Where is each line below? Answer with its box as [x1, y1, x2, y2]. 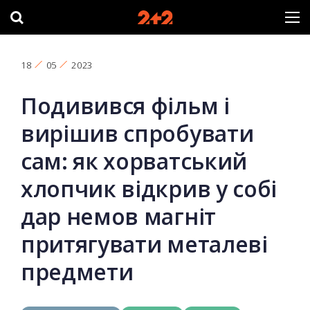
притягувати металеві [21, 229, 268, 259]
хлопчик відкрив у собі [21, 174, 277, 203]
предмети [21, 257, 134, 286]
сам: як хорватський [21, 146, 247, 176]
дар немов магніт [21, 201, 216, 231]
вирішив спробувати [21, 118, 254, 148]
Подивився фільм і [21, 91, 230, 120]
